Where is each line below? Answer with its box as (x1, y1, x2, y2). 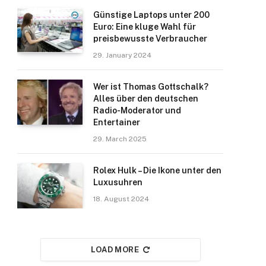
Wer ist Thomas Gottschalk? (93, 82, 208, 91)
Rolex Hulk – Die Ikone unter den (93, 166, 221, 175)
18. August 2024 (93, 195, 149, 203)
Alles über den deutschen (93, 94, 198, 103)
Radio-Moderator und (93, 106, 181, 115)
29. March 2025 (93, 135, 147, 143)
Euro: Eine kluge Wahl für (93, 22, 196, 31)
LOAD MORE (90, 245, 140, 254)
